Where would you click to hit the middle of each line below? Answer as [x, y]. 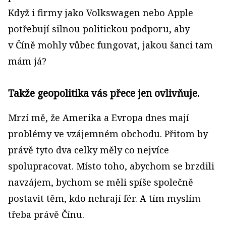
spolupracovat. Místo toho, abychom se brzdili [111, 166]
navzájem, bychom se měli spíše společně [101, 182]
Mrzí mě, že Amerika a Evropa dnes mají [99, 118]
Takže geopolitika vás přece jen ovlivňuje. [104, 93]
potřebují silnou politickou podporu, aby [99, 29]
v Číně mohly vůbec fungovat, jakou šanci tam [110, 45]
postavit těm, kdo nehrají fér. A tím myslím [104, 198]
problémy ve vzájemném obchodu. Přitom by [108, 134]
